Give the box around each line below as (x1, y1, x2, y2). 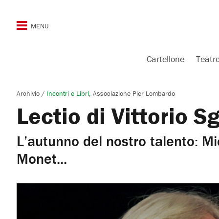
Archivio (16, 89, 42, 98)
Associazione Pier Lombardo (92, 89, 175, 98)
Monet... (16, 150, 67, 168)
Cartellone (147, 53, 184, 65)
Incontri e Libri (46, 89, 89, 98)
